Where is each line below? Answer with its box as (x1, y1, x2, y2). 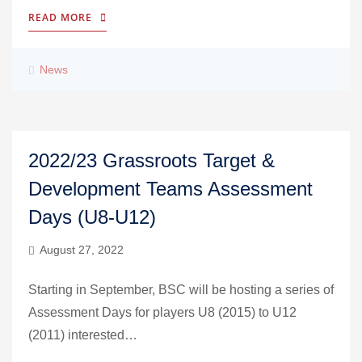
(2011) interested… (28, 328, 137, 342)
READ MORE (28, 11, 92, 24)
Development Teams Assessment (28, 178, 313, 200)
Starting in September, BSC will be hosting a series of (28, 283, 334, 297)
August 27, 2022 (40, 243, 124, 256)
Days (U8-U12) (28, 206, 156, 228)
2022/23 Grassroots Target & (28, 149, 275, 171)
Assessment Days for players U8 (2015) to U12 (28, 305, 297, 319)
